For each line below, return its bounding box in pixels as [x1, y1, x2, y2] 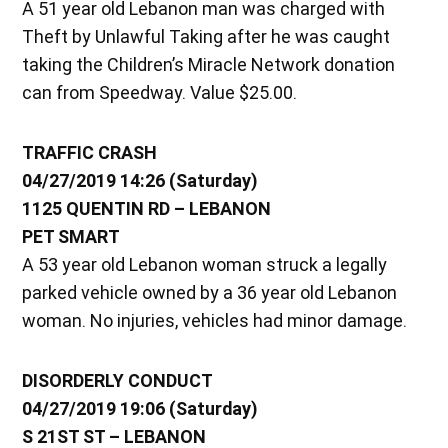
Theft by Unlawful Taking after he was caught [22, 25, 391, 47]
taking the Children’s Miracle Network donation [22, 53, 396, 75]
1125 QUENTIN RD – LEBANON [22, 197, 272, 219]
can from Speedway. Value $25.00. [22, 81, 298, 103]
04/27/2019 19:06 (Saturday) [22, 397, 259, 419]
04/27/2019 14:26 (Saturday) [22, 169, 259, 191]
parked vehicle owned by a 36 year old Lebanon [22, 281, 398, 303]
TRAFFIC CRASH [22, 141, 158, 163]
